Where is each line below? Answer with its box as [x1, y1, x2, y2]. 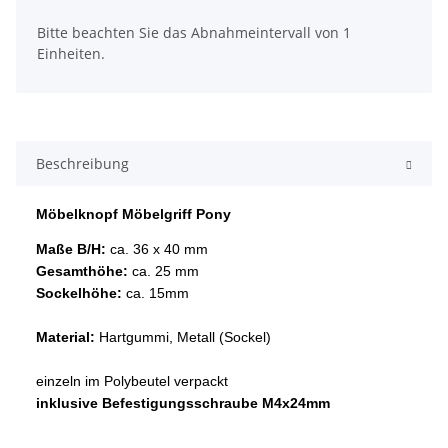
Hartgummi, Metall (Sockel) [99, 329, 271, 346]
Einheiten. [37, 44, 105, 64]
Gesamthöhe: [36, 263, 128, 280]
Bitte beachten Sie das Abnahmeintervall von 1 [37, 23, 351, 43]
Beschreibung [36, 154, 129, 174]
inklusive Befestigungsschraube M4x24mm [36, 395, 330, 412]
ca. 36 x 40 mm [106, 241, 208, 258]
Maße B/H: [36, 241, 106, 258]
